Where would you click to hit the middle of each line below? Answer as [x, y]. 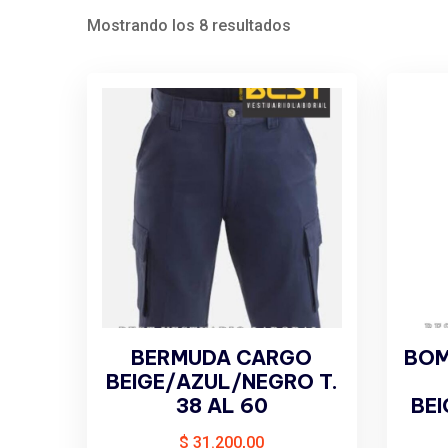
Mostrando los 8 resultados [189, 25]
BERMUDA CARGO [222, 357]
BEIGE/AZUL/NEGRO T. [221, 381]
